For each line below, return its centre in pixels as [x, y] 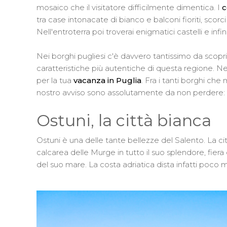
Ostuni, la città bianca [124, 121]
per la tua [55, 81]
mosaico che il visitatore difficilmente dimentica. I [129, 8]
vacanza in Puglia [107, 81]
